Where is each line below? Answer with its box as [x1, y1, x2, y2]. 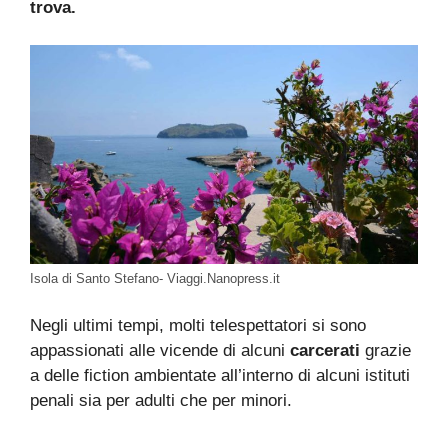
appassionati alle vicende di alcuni [30, 341, 290, 361]
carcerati [290, 341, 360, 361]
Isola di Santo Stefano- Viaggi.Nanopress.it [30, 270, 280, 286]
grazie [360, 341, 411, 361]
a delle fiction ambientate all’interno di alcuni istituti [30, 366, 410, 386]
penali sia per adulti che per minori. [30, 391, 292, 411]
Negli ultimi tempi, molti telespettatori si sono [30, 316, 366, 336]
